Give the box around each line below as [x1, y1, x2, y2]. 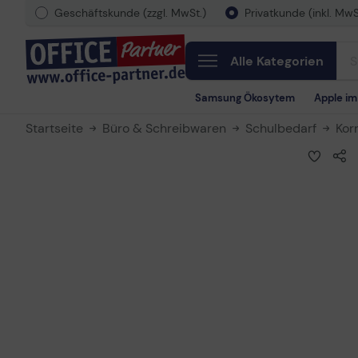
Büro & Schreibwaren [102, 120, 226, 137]
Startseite [26, 120, 83, 137]
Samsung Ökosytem [195, 91, 295, 105]
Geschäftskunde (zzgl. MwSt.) [54, 6, 206, 20]
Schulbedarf [245, 120, 316, 137]
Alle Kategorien [230, 53, 324, 70]
